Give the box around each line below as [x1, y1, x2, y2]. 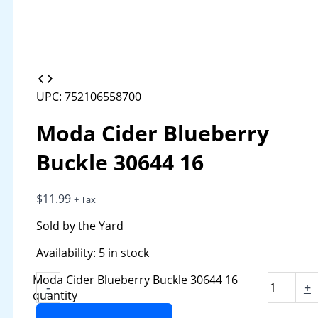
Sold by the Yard [36, 218, 124, 234]
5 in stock [99, 245, 150, 261]
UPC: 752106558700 [36, 88, 142, 104]
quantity [32, 287, 77, 303]
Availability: [36, 245, 97, 261]
